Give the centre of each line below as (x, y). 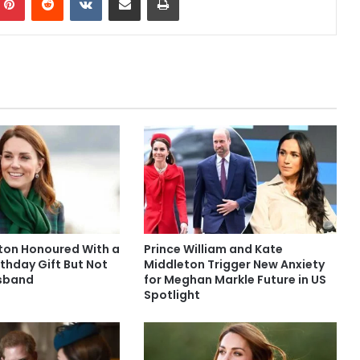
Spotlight (172, 295)
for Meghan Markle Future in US (235, 280)
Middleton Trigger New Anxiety (234, 265)
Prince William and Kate (213, 250)
